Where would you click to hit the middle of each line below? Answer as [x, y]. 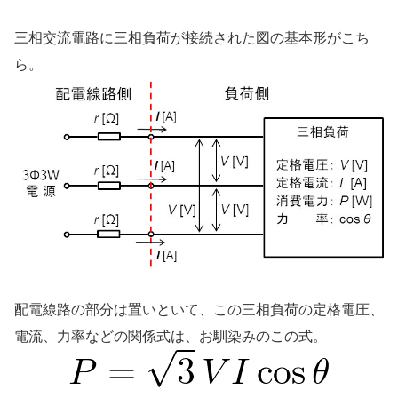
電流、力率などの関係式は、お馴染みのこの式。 [171, 337]
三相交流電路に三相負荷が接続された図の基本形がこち [192, 37]
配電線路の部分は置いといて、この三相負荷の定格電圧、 [199, 310]
